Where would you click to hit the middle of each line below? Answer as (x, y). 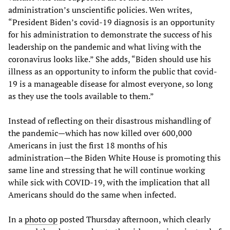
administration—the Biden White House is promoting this (114, 157)
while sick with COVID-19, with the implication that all (109, 182)
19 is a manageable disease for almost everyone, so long (110, 83)
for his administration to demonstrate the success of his (110, 34)
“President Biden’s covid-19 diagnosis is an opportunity (111, 22)
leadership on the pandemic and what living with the (105, 46)
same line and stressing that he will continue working (107, 170)
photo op (41, 219)
